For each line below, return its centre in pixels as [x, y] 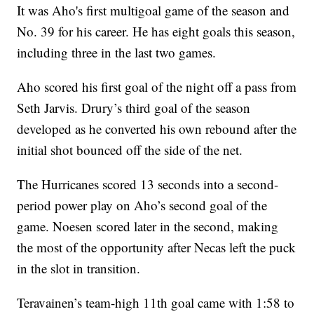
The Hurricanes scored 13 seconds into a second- [148, 184]
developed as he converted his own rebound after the [157, 129]
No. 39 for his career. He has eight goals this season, [156, 32]
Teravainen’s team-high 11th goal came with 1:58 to [156, 303]
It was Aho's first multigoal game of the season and [153, 11]
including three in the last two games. [117, 53]
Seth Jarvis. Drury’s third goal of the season [134, 108]
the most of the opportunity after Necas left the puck [157, 247]
